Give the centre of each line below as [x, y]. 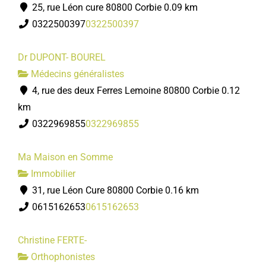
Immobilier [52, 174]
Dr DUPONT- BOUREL [62, 57]
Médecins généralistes [76, 74]
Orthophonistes [62, 257]
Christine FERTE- [52, 240]
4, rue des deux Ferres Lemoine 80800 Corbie [124, 91]
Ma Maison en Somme [65, 157]
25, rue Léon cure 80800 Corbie [96, 7]
